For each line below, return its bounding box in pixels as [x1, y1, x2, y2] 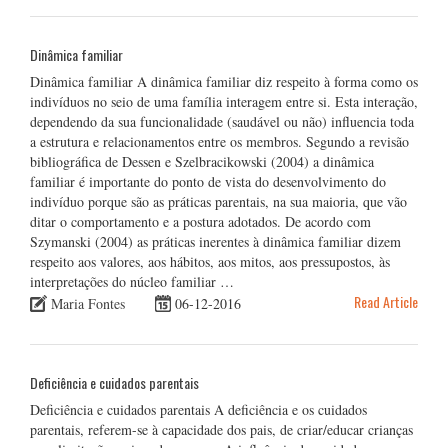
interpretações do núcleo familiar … [30, 271, 234, 291]
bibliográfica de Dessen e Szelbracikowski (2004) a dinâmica [30, 151, 374, 171]
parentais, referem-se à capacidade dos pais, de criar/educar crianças [30, 419, 413, 439]
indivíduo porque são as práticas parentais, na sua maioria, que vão [30, 191, 407, 211]
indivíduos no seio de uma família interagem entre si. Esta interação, [30, 91, 418, 111]
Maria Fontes [51, 293, 125, 313]
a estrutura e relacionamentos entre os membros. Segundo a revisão [30, 131, 409, 151]
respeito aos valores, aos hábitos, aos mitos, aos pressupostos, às [30, 251, 390, 271]
